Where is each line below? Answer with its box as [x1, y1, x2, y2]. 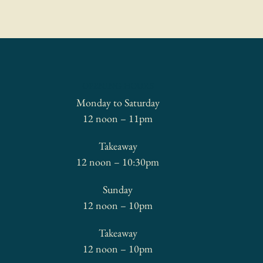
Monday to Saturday [76, 95, 160, 109]
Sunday [103, 182, 133, 196]
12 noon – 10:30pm [76, 154, 160, 168]
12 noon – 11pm [83, 111, 153, 125]
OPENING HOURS [82, 80, 154, 92]
